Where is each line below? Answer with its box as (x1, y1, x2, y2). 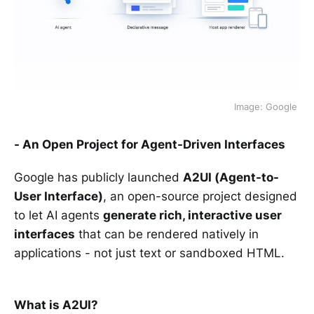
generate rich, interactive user (103, 207, 282, 222)
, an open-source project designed (103, 189, 297, 203)
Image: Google (234, 100, 300, 112)
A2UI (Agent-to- (183, 170, 279, 184)
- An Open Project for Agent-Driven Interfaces (14, 137, 285, 151)
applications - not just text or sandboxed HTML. (14, 245, 292, 260)
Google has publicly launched (14, 170, 183, 184)
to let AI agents (14, 207, 103, 222)
